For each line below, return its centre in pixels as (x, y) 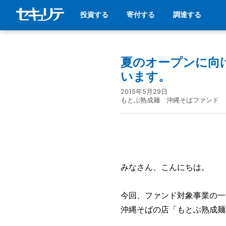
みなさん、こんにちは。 (165, 167)
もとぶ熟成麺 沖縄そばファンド (170, 100)
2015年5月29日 (144, 92)
